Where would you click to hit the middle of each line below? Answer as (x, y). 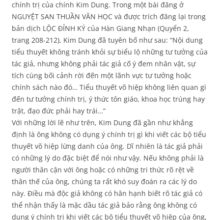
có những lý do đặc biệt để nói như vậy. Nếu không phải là (108, 158)
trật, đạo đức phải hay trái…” (59, 111)
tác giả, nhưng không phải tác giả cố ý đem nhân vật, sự (104, 64)
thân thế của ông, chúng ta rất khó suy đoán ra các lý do (104, 182)
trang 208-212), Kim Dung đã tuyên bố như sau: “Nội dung (107, 40)
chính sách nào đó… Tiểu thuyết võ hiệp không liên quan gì (109, 87)
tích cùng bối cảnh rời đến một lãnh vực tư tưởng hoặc (102, 76)
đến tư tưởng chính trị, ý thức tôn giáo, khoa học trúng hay (108, 99)
